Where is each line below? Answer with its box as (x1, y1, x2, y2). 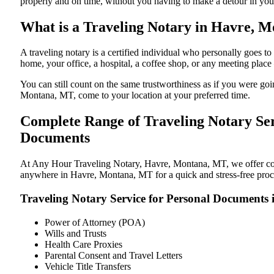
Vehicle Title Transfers (45, 261, 131, 272)
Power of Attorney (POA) (45, 217, 145, 228)
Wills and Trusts (45, 228, 106, 239)
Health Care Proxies (45, 239, 122, 250)
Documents (20, 130, 90, 146)
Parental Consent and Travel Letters (45, 250, 182, 261)
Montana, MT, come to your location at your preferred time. (20, 90, 250, 101)
